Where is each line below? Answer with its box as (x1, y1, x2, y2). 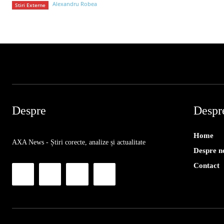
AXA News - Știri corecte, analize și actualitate (12, 138, 145, 146)
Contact (193, 161, 219, 170)
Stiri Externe (15, 1, 45, 9)
